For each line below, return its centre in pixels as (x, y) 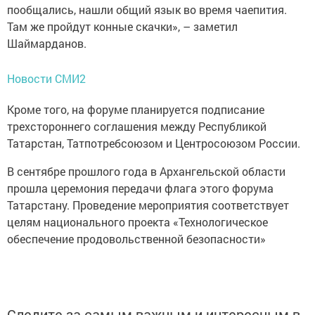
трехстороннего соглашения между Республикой (137, 127)
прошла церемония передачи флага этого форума (140, 188)
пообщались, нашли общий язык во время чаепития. (147, 10)
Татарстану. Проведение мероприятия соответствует (148, 205)
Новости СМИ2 (46, 79)
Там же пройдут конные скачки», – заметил (122, 27)
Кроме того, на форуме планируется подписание (136, 110)
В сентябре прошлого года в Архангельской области (146, 172)
